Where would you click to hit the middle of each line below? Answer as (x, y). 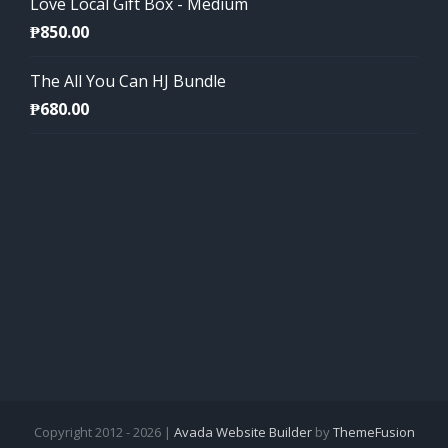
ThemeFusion (373, 432)
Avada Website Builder (242, 432)
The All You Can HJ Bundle (128, 81)
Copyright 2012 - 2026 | (103, 432)
